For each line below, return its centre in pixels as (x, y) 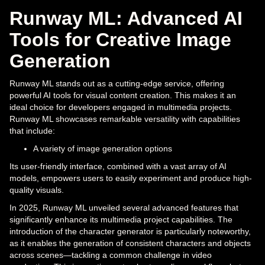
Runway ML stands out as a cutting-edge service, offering (117, 83)
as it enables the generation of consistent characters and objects (130, 243)
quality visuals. (37, 190)
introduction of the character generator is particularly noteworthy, (130, 231)
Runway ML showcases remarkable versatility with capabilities (125, 119)
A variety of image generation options (103, 148)
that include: (32, 130)
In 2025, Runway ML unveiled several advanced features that (124, 207)
